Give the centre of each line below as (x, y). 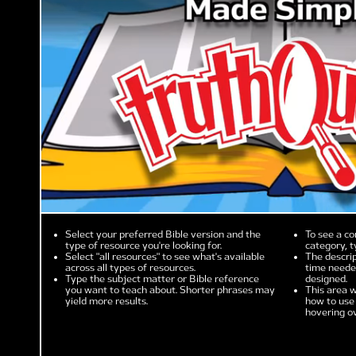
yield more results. (106, 301)
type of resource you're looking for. (143, 245)
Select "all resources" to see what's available (165, 256)
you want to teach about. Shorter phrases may (170, 290)
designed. (327, 279)
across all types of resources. (130, 267)
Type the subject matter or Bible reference (162, 279)
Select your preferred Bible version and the (163, 234)
